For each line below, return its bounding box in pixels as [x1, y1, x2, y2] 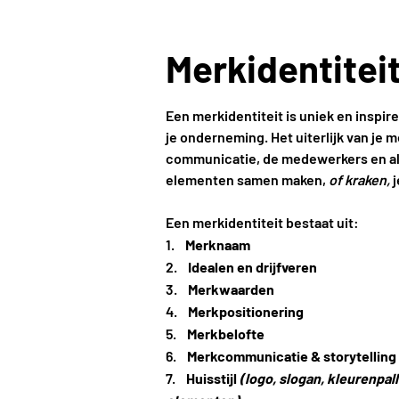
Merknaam [184, 236, 250, 253]
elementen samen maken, [165, 171, 329, 188]
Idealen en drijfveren [187, 258, 317, 275]
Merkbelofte [186, 325, 265, 342]
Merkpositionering [187, 303, 304, 320]
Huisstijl [185, 370, 240, 387]
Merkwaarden [187, 281, 274, 297]
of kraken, [328, 171, 390, 188]
